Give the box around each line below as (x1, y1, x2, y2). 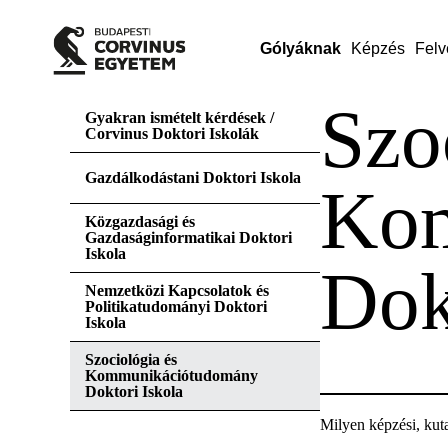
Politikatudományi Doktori (85, 298, 267, 315)
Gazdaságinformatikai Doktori (85, 229, 292, 246)
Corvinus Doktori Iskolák (85, 125, 259, 142)
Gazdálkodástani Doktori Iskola (85, 169, 301, 186)
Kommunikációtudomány (85, 367, 258, 384)
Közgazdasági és (85, 213, 195, 230)
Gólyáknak (259, 40, 341, 57)
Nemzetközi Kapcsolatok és (85, 282, 269, 299)
